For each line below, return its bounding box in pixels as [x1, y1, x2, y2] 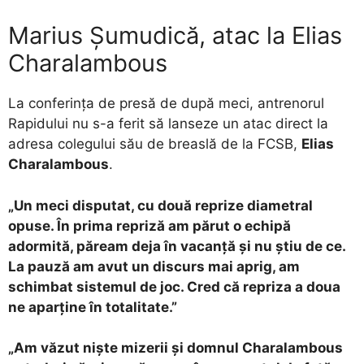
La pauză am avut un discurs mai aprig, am [8, 258, 300, 275]
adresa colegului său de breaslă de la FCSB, [8, 136, 301, 153]
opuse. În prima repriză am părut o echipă [8, 217, 291, 234]
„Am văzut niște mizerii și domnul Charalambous [8, 340, 343, 357]
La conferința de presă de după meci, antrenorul [8, 95, 324, 112]
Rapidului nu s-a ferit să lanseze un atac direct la [8, 115, 328, 132]
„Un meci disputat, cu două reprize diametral [8, 197, 313, 214]
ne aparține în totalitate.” [8, 298, 177, 315]
